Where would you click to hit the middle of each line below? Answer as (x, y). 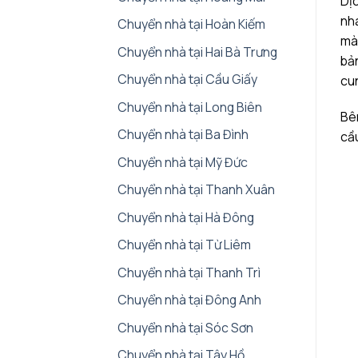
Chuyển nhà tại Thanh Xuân (196, 190)
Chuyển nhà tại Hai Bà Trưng (197, 52)
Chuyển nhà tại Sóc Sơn (185, 327)
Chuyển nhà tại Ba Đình (183, 135)
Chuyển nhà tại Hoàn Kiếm (191, 24)
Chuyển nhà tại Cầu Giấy (187, 80)
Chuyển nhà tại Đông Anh (189, 300)
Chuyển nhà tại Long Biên (190, 107)
